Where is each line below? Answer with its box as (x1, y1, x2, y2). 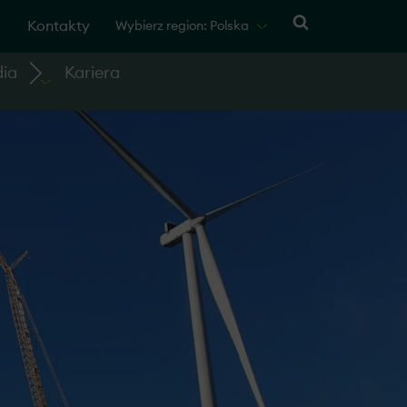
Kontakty (27, 19, 90, 34)
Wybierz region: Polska (115, 20, 249, 33)
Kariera (65, 65, 121, 81)
